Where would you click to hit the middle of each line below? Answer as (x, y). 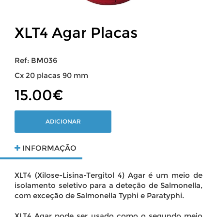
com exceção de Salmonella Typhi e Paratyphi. (99, 195)
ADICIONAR (63, 122)
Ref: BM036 (36, 60)
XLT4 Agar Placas (76, 32)
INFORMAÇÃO (48, 148)
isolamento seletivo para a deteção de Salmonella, (108, 185)
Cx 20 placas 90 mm (51, 75)
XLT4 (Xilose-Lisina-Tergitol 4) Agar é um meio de (108, 175)
